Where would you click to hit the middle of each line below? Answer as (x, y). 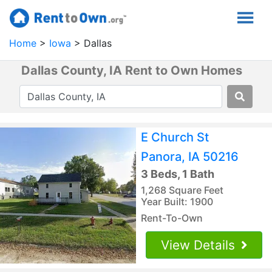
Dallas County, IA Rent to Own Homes (131, 70)
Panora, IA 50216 (190, 156)
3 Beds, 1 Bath (178, 174)
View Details (200, 245)
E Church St (175, 137)
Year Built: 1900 (177, 201)
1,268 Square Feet (182, 190)
